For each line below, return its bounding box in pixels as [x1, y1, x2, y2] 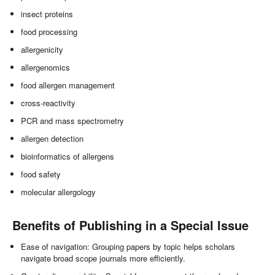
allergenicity [21, 44, 64, 56]
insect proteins [21, 8, 74, 20]
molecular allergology [21, 186, 96, 198]
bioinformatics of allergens [21, 150, 115, 163]
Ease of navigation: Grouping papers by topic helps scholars [21, 241, 236, 253]
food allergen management [21, 79, 115, 91]
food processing [21, 26, 78, 38]
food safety [21, 168, 61, 180]
